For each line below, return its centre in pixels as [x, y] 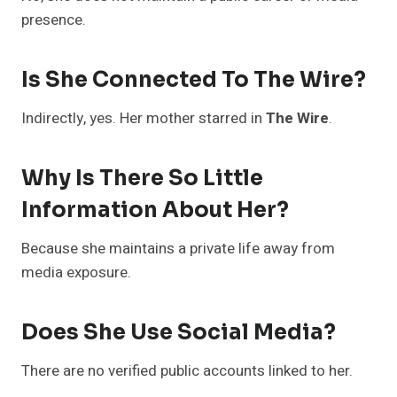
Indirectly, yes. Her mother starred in [144, 119]
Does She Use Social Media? [179, 333]
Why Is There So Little [142, 179]
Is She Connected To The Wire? [194, 80]
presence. [54, 20]
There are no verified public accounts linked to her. [187, 371]
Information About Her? [155, 210]
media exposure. [76, 273]
